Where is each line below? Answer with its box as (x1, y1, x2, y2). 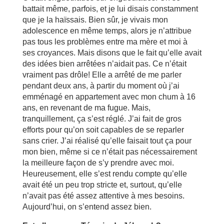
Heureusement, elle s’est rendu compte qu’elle (22, 169, 187, 178)
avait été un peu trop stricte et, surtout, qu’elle (22, 180, 182, 189)
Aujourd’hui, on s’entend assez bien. (22, 202, 151, 211)
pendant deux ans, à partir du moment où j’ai (22, 81, 179, 90)
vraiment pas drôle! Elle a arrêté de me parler (22, 70, 181, 79)
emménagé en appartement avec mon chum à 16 (22, 92, 195, 101)
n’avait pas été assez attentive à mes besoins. (22, 191, 184, 200)
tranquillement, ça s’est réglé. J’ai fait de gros (22, 114, 181, 123)
